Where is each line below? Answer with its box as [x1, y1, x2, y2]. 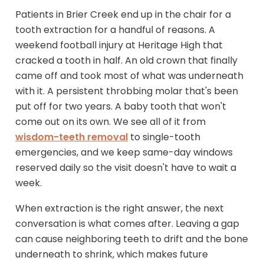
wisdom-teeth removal [15, 130, 128, 144]
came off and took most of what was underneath [15, 68, 243, 82]
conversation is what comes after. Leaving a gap [15, 216, 239, 230]
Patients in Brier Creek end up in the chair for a [15, 7, 231, 21]
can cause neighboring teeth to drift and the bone [15, 232, 248, 246]
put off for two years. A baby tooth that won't [15, 99, 226, 113]
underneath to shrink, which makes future [15, 247, 208, 261]
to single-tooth [128, 130, 200, 144]
